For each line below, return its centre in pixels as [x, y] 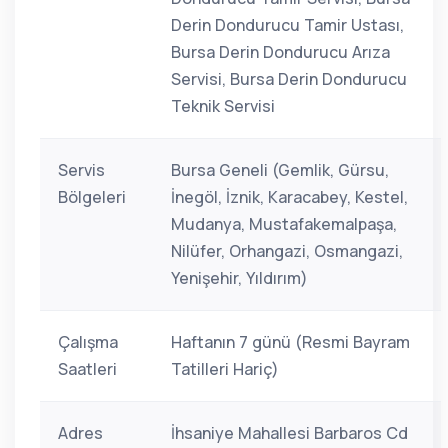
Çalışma [88, 342]
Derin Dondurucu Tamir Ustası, [287, 25]
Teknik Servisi [223, 106]
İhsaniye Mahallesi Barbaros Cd [289, 433]
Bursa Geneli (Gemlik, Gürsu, [280, 170]
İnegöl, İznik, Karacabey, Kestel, [289, 197]
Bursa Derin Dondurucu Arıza [280, 52]
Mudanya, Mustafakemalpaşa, [284, 224]
